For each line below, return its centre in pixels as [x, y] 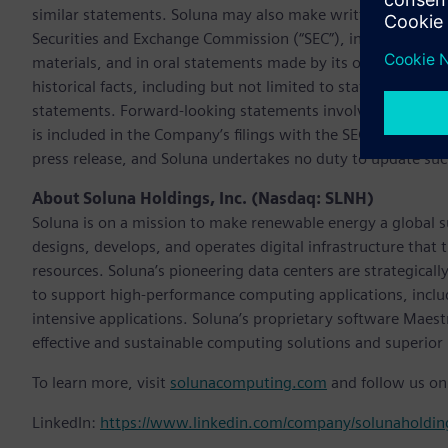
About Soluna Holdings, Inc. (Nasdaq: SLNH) [203, 199]
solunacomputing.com [248, 383]
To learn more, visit [101, 383]
